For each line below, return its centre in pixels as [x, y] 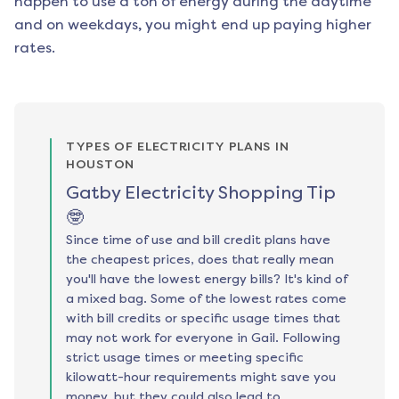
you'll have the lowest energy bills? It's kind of [207, 280]
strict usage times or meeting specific [185, 358]
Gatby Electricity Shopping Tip [201, 193]
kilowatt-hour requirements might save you [201, 378]
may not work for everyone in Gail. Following [203, 338]
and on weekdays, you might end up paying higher [193, 25]
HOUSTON [100, 165]
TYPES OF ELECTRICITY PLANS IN [178, 147]
